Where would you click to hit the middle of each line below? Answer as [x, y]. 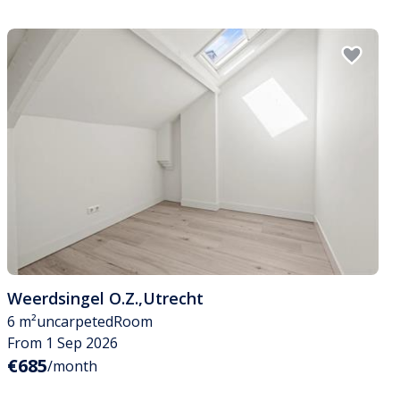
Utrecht [173, 299]
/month [72, 367]
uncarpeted [75, 322]
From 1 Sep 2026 [62, 343]
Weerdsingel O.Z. [73, 299]
